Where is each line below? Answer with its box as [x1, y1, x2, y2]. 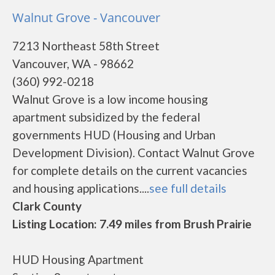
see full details [149, 181, 227, 195]
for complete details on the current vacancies [12, 163, 247, 177]
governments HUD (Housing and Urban [12, 128, 215, 142]
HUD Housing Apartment [12, 252, 144, 266]
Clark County [12, 199, 82, 213]
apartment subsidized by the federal [12, 110, 200, 124]
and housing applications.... [12, 181, 149, 195]
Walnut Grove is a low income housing [12, 92, 208, 106]
